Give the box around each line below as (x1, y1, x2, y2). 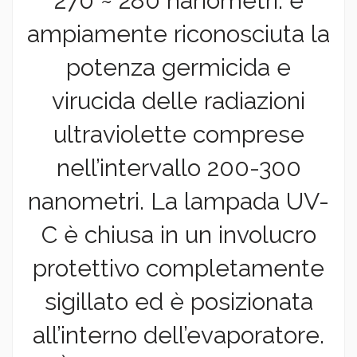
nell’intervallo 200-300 (56, 154, 301, 182)
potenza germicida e (66, 53, 291, 82)
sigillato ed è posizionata (44, 288, 313, 316)
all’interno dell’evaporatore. (33, 321, 324, 350)
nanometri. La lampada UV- (28, 187, 329, 216)
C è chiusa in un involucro (41, 221, 316, 249)
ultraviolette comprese (53, 120, 304, 149)
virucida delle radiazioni (52, 87, 305, 116)
